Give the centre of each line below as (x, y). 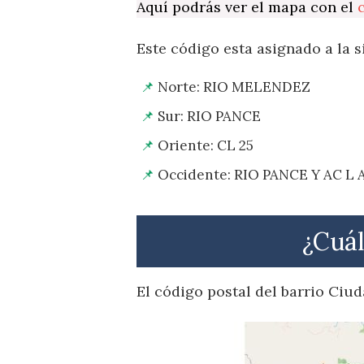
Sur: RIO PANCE (209, 116)
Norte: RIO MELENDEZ (234, 87)
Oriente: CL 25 (206, 145)
